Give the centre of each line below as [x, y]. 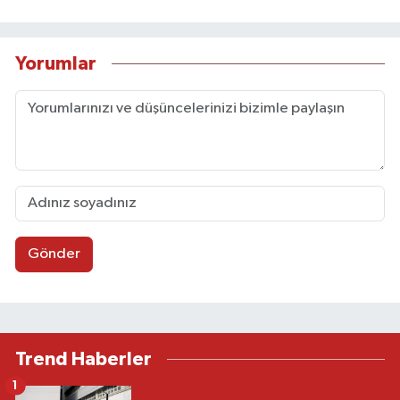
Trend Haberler [83, 359]
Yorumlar [56, 64]
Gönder [54, 254]
